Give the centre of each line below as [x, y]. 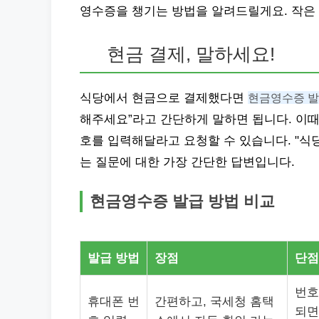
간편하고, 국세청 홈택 [214, 302]
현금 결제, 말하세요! [191, 54]
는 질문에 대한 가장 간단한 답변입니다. [187, 162]
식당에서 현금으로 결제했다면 [164, 98]
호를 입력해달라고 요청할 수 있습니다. [187, 141]
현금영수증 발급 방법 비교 [182, 201]
